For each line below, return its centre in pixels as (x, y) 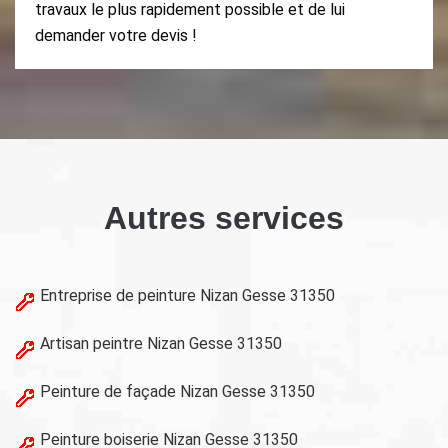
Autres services (224, 218)
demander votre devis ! (116, 35)
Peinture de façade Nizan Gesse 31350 (177, 391)
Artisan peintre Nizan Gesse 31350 (161, 343)
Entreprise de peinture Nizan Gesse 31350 (187, 295)
